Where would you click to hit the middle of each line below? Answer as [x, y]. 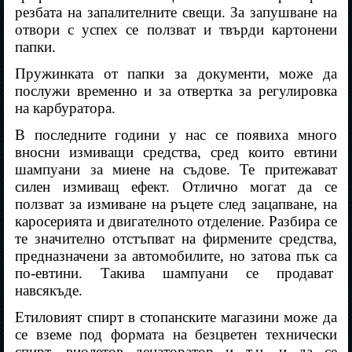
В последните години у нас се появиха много [176, 135]
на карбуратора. [66, 108]
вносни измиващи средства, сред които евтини [176, 152]
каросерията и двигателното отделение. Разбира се [176, 222]
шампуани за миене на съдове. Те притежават [176, 170]
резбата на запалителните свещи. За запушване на [176, 13]
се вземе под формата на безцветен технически [176, 335]
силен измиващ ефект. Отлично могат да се [176, 187]
